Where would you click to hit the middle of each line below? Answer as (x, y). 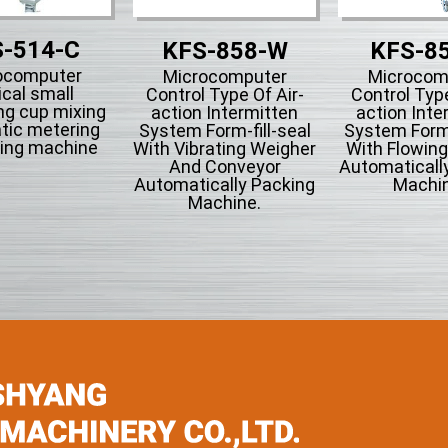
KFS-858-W (224, 51)
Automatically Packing (224, 185)
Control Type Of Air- (224, 95)
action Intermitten (224, 113)
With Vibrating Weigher (224, 149)
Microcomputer (224, 77)
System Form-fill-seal (224, 131)
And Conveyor (224, 167)
